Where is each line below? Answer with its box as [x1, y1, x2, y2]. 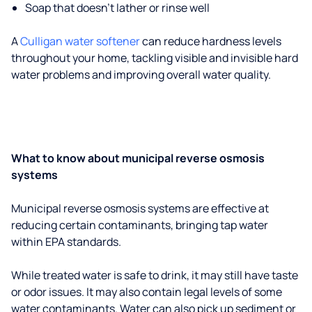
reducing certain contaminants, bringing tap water [11, 217, 268, 233]
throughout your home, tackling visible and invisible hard [11, 50, 298, 65]
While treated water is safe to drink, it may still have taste [11, 267, 298, 283]
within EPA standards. [11, 234, 121, 249]
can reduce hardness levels [140, 33, 281, 49]
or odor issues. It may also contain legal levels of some [11, 284, 282, 299]
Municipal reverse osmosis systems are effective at [11, 201, 269, 216]
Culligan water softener [20, 33, 140, 49]
